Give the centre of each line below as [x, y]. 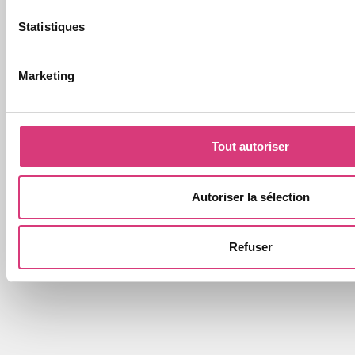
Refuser [250, 247]
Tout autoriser [250, 146]
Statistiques [52, 26]
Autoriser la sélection [250, 197]
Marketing [46, 75]
